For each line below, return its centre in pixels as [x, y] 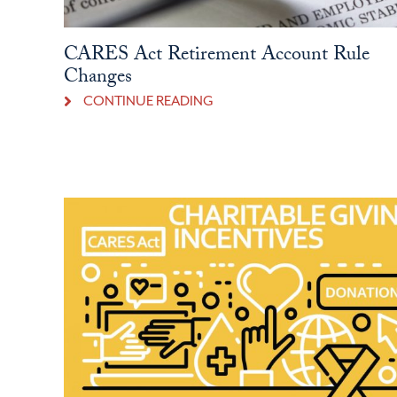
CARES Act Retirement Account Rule [216, 56]
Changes [97, 78]
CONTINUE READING [148, 101]
